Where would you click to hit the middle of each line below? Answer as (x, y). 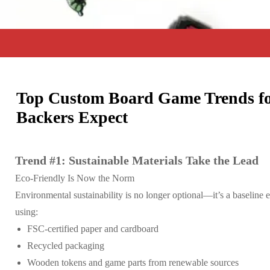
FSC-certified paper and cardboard (93, 228)
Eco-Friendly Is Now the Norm (75, 178)
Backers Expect (72, 117)
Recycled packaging (66, 245)
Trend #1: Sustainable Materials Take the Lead (137, 160)
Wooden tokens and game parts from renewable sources (133, 262)
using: (27, 212)
